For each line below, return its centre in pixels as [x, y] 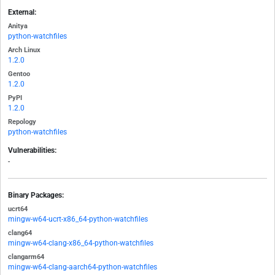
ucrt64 [18, 209]
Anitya [18, 26]
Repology [22, 122]
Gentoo [19, 74]
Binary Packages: [36, 196]
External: [22, 13]
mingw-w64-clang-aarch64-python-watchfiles [83, 267]
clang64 [20, 233]
